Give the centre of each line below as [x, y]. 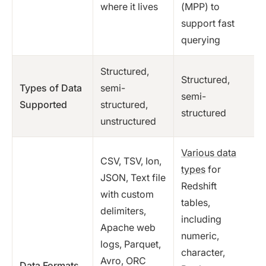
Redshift [199, 186]
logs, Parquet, [131, 244]
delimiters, [123, 211]
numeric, [200, 236]
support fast [208, 23]
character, [203, 253]
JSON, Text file [133, 178]
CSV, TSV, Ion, [131, 161]
